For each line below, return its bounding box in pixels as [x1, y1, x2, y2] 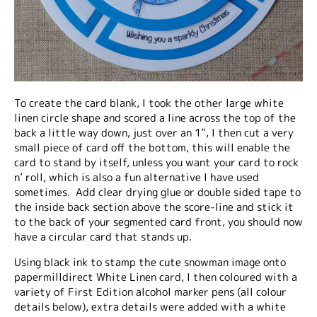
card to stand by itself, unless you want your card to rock [14, 155, 299, 170]
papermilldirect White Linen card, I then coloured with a [14, 270, 297, 284]
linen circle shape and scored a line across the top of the [14, 110, 296, 125]
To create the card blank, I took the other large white [14, 96, 284, 110]
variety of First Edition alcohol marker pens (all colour [14, 284, 287, 299]
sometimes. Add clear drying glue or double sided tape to [14, 185, 301, 200]
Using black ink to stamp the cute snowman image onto [14, 255, 286, 270]
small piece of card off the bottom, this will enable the [14, 140, 290, 155]
